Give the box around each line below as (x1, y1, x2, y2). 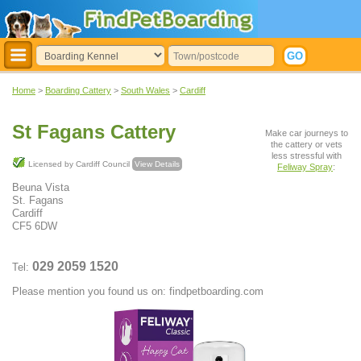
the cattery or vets (270, 139, 342, 149)
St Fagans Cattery (12, 121, 176, 143)
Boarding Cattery (45, 85, 111, 95)
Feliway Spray (277, 162, 333, 172)
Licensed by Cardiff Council (28, 160, 132, 169)
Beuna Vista (12, 181, 69, 194)
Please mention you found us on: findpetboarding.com (12, 285, 263, 298)
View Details (135, 160, 180, 169)
